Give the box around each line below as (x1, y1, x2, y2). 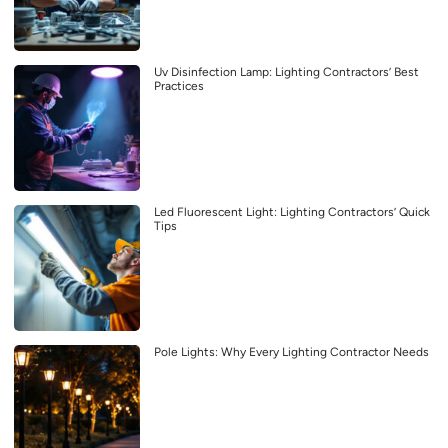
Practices (154, 79, 204, 94)
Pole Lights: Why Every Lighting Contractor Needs (154, 345, 429, 360)
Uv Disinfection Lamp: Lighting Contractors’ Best (154, 65, 419, 80)
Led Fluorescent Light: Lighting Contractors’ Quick (154, 205, 430, 220)
